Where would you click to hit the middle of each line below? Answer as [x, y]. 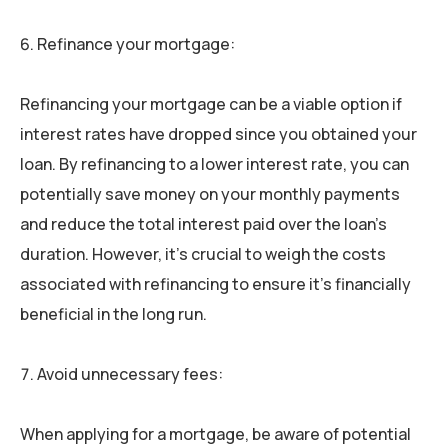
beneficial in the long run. [113, 313]
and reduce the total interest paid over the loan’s [203, 223]
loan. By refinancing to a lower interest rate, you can [214, 163]
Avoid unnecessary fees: [130, 373]
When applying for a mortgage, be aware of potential [215, 433]
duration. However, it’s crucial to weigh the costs [203, 253]
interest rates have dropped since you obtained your [218, 133]
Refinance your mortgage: [136, 43]
